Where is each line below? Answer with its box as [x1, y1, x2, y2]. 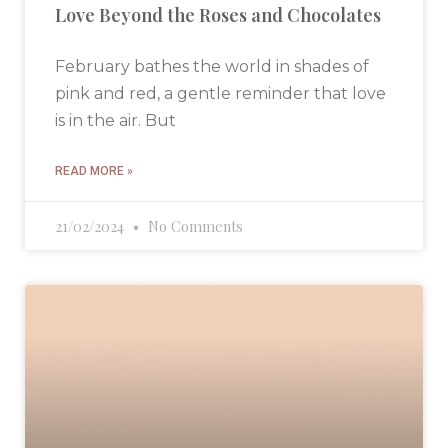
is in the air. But [55, 111, 176, 131]
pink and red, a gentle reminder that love [55, 84, 386, 104]
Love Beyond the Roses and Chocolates [55, 3, 381, 28]
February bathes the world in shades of [55, 57, 369, 77]
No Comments [144, 216, 243, 237]
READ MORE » [55, 164, 133, 179]
